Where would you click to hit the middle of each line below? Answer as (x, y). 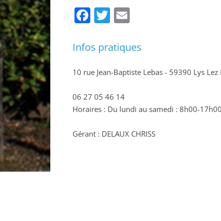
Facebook (126, 15)
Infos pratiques (107, 47)
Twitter (136, 15)
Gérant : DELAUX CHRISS (114, 134)
